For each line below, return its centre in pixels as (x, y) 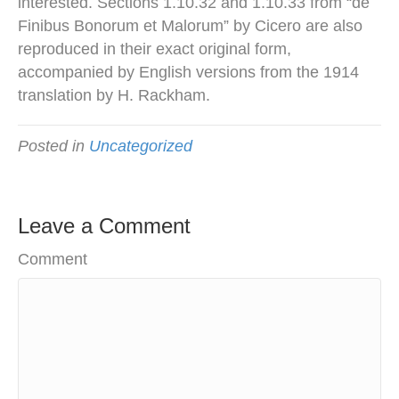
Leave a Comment (104, 226)
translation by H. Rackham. (114, 96)
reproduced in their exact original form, (155, 49)
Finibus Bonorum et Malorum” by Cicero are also (190, 26)
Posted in (53, 147)
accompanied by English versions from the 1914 (188, 73)
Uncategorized (141, 147)
